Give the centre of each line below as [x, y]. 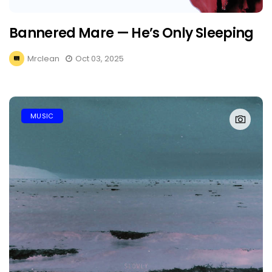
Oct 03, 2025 [100, 59]
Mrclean [43, 59]
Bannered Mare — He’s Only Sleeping [131, 33]
